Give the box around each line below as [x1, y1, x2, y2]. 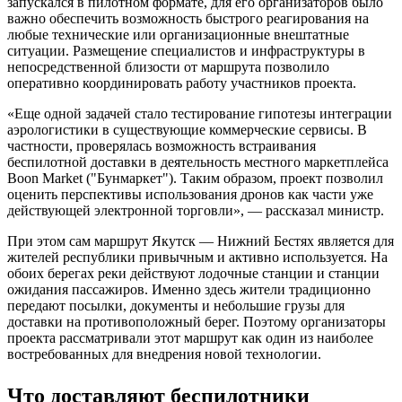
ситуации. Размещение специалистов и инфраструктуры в [7, 43, 365, 59]
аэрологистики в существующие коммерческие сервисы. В [7, 122, 367, 138]
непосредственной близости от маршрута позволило [7, 59, 329, 75]
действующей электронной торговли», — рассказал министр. [7, 203, 384, 219]
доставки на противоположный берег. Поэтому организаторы [7, 314, 386, 330]
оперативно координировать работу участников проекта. [7, 75, 356, 92]
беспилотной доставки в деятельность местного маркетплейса [7, 154, 389, 170]
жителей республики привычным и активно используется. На [7, 249, 388, 266]
